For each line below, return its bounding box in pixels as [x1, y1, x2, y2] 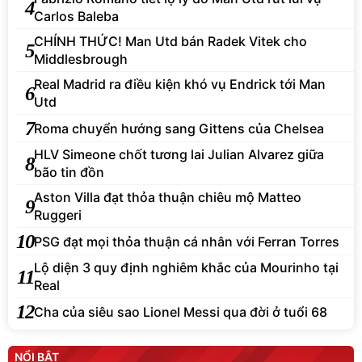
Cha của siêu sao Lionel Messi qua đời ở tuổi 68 [34, 303, 327, 320]
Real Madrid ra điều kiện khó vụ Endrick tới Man [34, 76, 326, 93]
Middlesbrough [34, 51, 128, 68]
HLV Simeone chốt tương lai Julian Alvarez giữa [34, 146, 324, 163]
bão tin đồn [34, 164, 104, 181]
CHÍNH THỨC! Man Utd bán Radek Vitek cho [34, 33, 307, 50]
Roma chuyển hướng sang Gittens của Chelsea [34, 120, 324, 137]
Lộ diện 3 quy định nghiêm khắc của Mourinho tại [34, 259, 339, 276]
